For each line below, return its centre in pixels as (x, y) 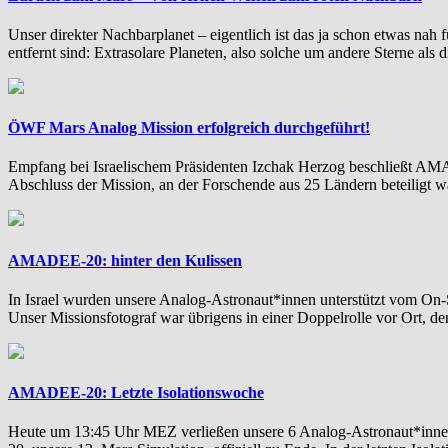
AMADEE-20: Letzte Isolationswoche (136, 393)
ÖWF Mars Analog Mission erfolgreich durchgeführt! (189, 128)
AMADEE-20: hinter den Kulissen (125, 260)
